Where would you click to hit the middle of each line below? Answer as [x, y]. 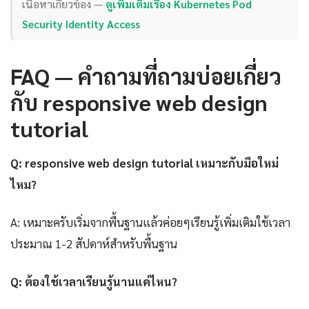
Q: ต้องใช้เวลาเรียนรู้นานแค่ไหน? [94, 281]
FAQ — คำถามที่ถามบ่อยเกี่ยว [146, 75]
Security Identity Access [81, 24]
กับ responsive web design [139, 101]
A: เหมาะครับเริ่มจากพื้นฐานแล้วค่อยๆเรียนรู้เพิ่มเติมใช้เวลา [150, 222]
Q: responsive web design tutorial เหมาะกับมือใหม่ [144, 162]
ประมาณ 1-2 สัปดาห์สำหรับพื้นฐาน [94, 243]
